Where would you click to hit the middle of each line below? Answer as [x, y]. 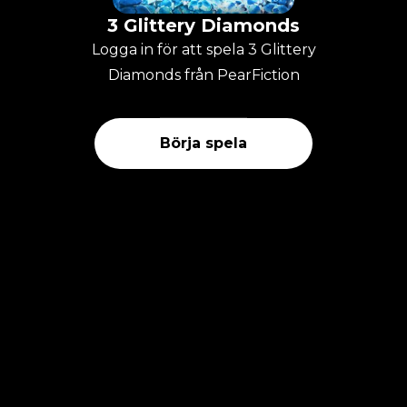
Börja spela [203, 143]
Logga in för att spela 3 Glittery [203, 49]
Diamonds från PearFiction [203, 74]
